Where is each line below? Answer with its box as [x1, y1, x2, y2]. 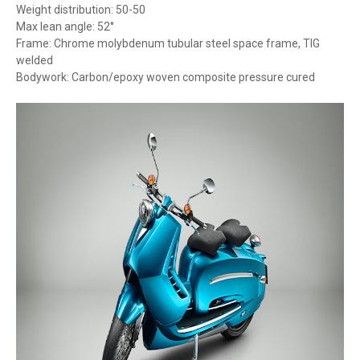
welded [16, 54, 53, 67]
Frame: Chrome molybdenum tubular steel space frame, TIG [16, 37, 320, 50]
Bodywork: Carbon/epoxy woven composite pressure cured [16, 71, 315, 84]
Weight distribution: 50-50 [16, 3, 145, 16]
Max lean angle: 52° [16, 20, 114, 33]
